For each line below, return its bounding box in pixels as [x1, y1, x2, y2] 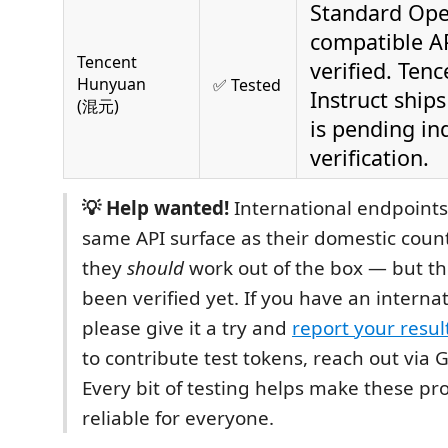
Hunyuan [77, 72, 146, 95]
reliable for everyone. [82, 404, 274, 431]
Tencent [77, 50, 137, 73]
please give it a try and [82, 314, 292, 341]
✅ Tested [213, 73, 281, 96]
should [127, 254, 184, 281]
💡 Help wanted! [82, 194, 229, 221]
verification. [310, 142, 429, 172]
